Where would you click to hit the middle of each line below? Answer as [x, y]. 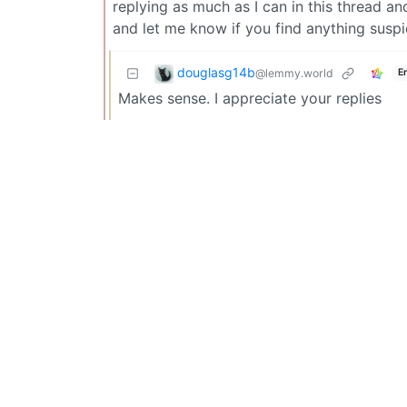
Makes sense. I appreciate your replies [250, 98]
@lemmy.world [294, 73]
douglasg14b [216, 72]
